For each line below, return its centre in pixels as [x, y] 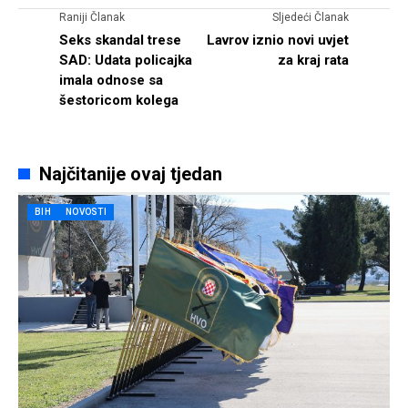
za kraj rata [313, 60]
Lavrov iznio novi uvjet [278, 40]
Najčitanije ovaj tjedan [130, 174]
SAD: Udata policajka [126, 60]
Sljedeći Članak [311, 17]
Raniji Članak [92, 17]
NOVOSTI [86, 212]
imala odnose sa [111, 80]
